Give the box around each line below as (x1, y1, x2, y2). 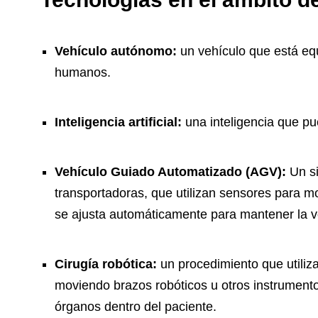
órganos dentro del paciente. (55, 300, 216, 314)
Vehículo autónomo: (55, 44, 180, 59)
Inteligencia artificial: (55, 115, 182, 130)
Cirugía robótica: (55, 257, 157, 272)
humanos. (55, 65, 111, 80)
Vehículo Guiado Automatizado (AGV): (55, 165, 286, 180)
